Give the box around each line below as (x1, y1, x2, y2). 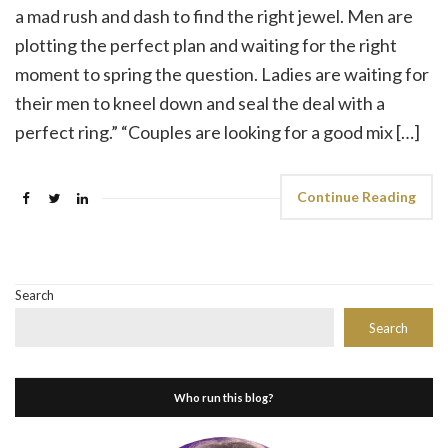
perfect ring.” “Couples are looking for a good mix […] (15, 121, 420, 144)
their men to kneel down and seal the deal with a (15, 92, 385, 115)
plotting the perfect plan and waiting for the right (15, 34, 397, 57)
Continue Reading (297, 188, 416, 206)
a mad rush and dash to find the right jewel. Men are (15, 5, 413, 28)
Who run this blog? (174, 391, 274, 405)
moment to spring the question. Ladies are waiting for (15, 63, 429, 86)
